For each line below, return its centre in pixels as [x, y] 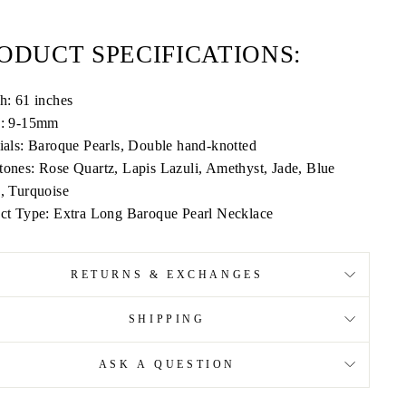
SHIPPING [167, 319]
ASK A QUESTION [167, 364]
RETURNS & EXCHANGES [167, 274]
